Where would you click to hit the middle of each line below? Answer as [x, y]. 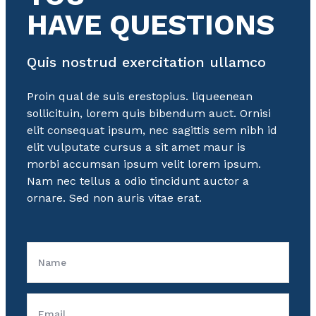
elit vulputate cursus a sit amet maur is [136, 147]
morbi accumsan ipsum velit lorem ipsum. [144, 164]
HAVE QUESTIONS [151, 25]
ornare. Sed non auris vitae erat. [115, 198]
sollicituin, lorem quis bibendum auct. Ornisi [149, 114]
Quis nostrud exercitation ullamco [147, 62]
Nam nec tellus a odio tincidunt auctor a [138, 181]
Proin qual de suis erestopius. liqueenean [140, 97]
